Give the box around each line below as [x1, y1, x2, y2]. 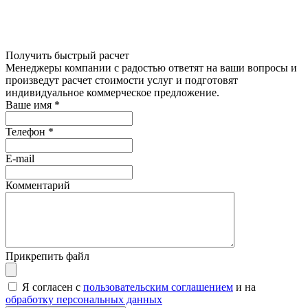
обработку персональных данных [5, 293, 162, 305]
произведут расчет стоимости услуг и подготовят [5, 74, 238, 86]
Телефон [5, 125, 48, 137]
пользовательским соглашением [83, 280, 233, 293]
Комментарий [5, 179, 70, 191]
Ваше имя [5, 98, 54, 111]
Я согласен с [22, 280, 83, 293]
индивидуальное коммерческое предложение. [5, 86, 219, 98]
